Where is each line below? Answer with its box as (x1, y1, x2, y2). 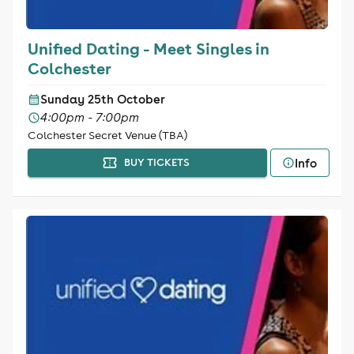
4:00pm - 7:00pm (40, 110, 139, 125)
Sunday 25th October (40, 92, 165, 107)
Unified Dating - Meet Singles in (27, 38, 269, 58)
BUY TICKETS (123, 156, 190, 169)
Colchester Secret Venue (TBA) (27, 128, 187, 142)
